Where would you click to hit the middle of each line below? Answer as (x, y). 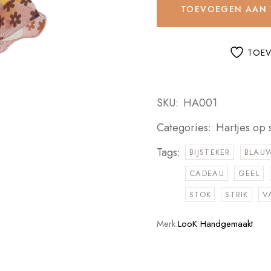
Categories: (184, 128)
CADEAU (207, 173)
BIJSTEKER (210, 152)
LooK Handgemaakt (215, 224)
